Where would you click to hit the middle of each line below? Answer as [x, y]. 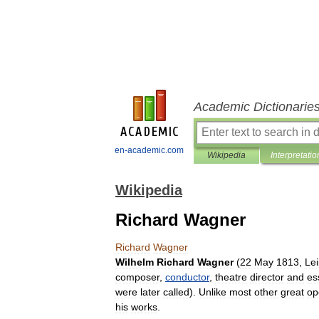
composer [137, 277]
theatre [231, 277]
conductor [187, 277]
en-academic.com [149, 150]
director [267, 277]
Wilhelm [135, 262]
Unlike [213, 292]
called [176, 292]
